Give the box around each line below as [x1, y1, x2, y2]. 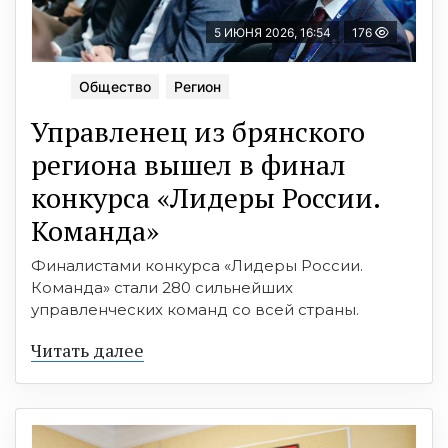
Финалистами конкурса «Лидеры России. [31, 256, 363, 276]
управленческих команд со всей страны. [31, 300, 359, 320]
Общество [79, 78, 151, 96]
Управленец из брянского [31, 113, 365, 151]
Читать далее [31, 338, 144, 363]
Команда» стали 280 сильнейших [31, 278, 293, 298]
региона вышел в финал [31, 146, 346, 184]
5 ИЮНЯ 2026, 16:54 [214, 25, 331, 41]
